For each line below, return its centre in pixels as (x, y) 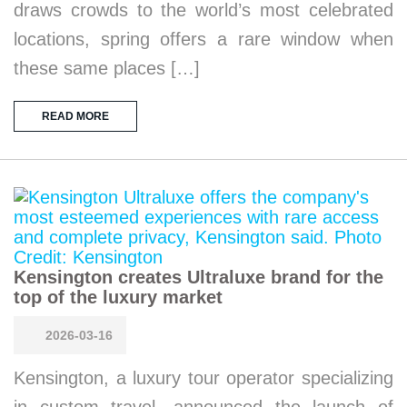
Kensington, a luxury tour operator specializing (203, 378)
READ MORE (75, 116)
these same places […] (107, 68)
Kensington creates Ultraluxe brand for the (199, 277)
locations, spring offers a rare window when (203, 39)
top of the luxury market (118, 297)
